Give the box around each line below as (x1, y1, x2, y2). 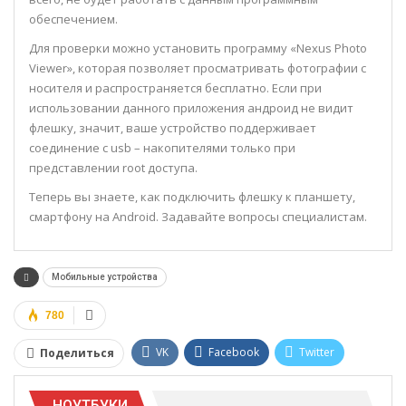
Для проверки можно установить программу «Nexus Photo (29, 39, 367, 56)
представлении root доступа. (29, 159, 198, 176)
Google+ (156, 378, 200, 394)
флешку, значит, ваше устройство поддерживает (29, 119, 316, 136)
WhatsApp (240, 378, 294, 394)
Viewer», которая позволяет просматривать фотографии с (29, 59, 366, 76)
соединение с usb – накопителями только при (29, 139, 295, 156)
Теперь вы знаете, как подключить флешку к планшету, (29, 188, 355, 205)
